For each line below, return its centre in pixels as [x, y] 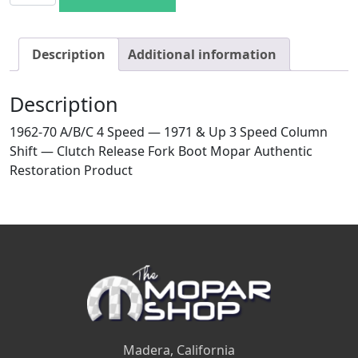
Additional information [202, 55]
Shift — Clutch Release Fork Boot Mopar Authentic [161, 151]
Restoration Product [71, 171]
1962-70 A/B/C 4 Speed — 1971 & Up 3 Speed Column [169, 132]
